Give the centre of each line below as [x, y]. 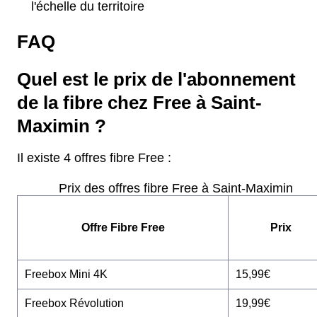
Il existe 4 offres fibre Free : [94, 158]
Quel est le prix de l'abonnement [156, 80]
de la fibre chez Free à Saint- [139, 103]
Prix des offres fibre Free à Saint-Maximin [175, 189]
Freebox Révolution [74, 304]
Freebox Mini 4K [66, 275]
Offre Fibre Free [123, 228]
